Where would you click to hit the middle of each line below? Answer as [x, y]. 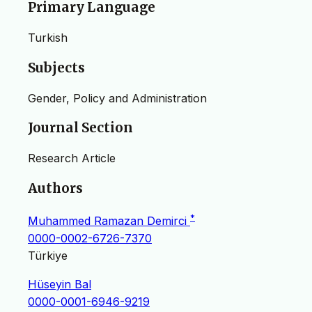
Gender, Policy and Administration [117, 98]
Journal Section [80, 128]
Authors [55, 188]
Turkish [48, 38]
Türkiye [48, 255]
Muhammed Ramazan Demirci [109, 220]
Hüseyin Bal [60, 284]
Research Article [72, 158]
